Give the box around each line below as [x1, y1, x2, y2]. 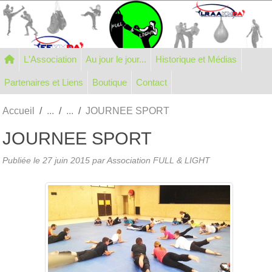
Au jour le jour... [86, 53, 146, 64]
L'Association [24, 53, 76, 64]
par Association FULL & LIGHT [90, 155, 210, 165]
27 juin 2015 [42, 155, 90, 165]
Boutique [92, 76, 127, 87]
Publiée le [2, 155, 42, 165]
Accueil [2, 105, 35, 116]
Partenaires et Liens [52, 76, 83, 87]
